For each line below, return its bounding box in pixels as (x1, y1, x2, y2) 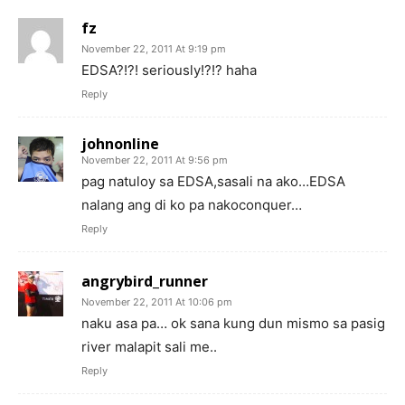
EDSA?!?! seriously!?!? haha (81, 61, 257, 79)
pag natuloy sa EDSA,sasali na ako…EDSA (81, 172, 345, 190)
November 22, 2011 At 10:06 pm (81, 295, 232, 308)
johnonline (81, 133, 159, 154)
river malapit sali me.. (81, 337, 217, 355)
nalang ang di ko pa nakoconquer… (81, 195, 302, 213)
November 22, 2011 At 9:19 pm (81, 42, 226, 55)
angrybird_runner (81, 270, 208, 291)
